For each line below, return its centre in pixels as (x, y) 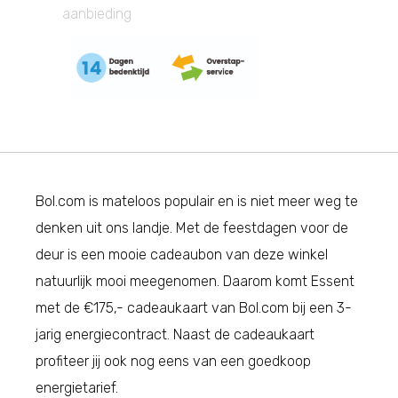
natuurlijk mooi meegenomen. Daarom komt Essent (195, 282)
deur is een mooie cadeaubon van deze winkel (182, 255)
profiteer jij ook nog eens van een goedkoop (173, 362)
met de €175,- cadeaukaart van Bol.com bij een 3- (194, 308)
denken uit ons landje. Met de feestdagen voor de (192, 228)
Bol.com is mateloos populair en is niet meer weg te (197, 202)
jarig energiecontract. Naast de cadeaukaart (175, 335)
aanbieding (97, 14)
